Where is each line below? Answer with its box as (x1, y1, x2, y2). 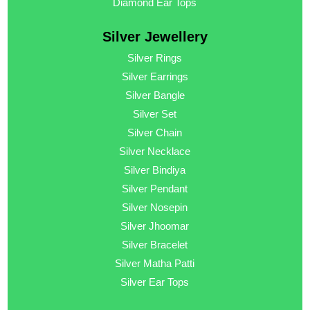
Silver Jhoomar (120, 220, 190, 232)
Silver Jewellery (102, 29, 208, 45)
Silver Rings (127, 52, 183, 64)
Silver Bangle (125, 89, 185, 102)
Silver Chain (127, 127, 183, 139)
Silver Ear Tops (120, 276, 190, 289)
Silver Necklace (119, 145, 191, 158)
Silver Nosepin (122, 201, 188, 214)
